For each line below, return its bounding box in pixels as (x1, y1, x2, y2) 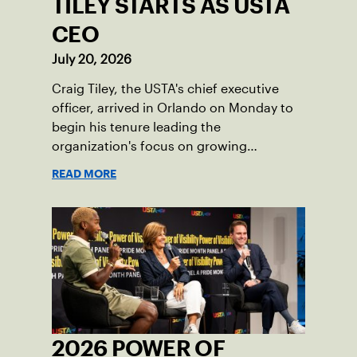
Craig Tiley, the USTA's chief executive (52, 81, 279, 96)
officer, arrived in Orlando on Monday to (52, 100, 293, 115)
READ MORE (52, 169, 116, 178)
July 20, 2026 (52, 52, 131, 66)
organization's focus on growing (52, 139, 247, 153)
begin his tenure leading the (52, 120, 221, 134)
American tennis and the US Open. (52, 158, 261, 172)
